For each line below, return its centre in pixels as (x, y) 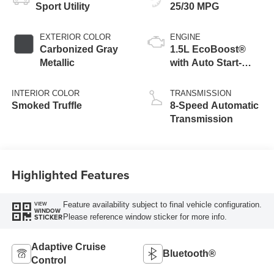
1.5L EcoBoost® (208, 49)
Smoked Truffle (46, 105)
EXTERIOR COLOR (75, 37)
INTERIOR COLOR (45, 93)
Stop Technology (210, 76)
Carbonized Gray (79, 49)
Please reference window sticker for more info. (145, 217)
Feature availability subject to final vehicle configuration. (162, 204)
